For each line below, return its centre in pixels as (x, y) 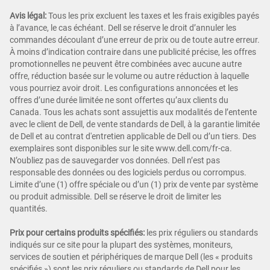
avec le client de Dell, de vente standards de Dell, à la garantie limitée (135, 124)
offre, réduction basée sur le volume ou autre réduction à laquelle (129, 76)
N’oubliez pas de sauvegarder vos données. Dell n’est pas (115, 160)
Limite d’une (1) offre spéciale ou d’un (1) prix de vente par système (134, 184)
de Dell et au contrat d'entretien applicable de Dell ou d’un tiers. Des (133, 136)
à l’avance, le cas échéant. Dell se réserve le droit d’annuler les (123, 27)
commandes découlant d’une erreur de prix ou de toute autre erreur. (135, 39)
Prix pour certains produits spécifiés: (77, 232)
